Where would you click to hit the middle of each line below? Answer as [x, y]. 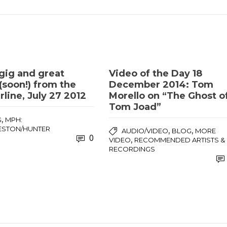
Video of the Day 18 [156, 73]
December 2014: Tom [161, 85]
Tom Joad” [135, 107]
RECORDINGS [132, 149]
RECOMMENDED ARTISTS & [180, 140]
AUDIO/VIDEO [145, 131]
